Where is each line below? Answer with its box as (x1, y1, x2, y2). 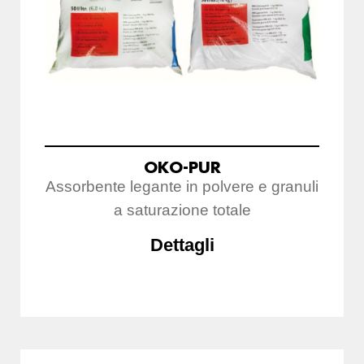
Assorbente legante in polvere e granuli (45, 177, 318, 195)
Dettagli (149, 234, 214, 255)
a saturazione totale (113, 201, 251, 219)
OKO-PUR (143, 156, 221, 177)
